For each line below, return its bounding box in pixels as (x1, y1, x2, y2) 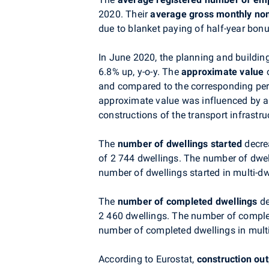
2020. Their (98, 8, 151, 20)
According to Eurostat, (98, 253, 197, 265)
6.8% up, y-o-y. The (98, 66, 181, 77)
